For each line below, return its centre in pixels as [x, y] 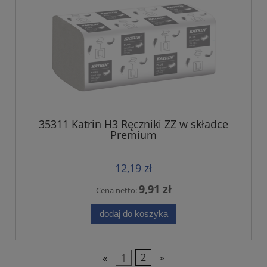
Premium [133, 135]
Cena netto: [117, 190]
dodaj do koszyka [133, 214]
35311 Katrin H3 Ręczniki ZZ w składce [133, 124]
